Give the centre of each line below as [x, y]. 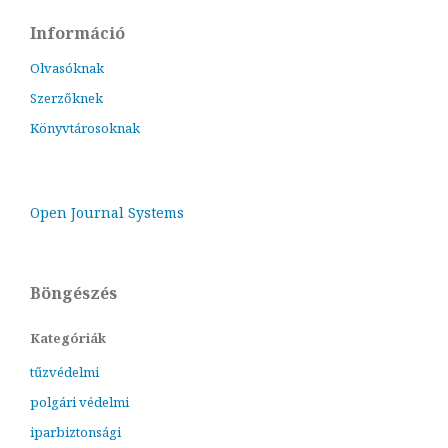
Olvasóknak [67, 67]
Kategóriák [68, 337]
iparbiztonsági [75, 431]
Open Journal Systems [107, 212]
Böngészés [73, 292]
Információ [77, 32]
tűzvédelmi [64, 371]
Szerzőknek [66, 97]
